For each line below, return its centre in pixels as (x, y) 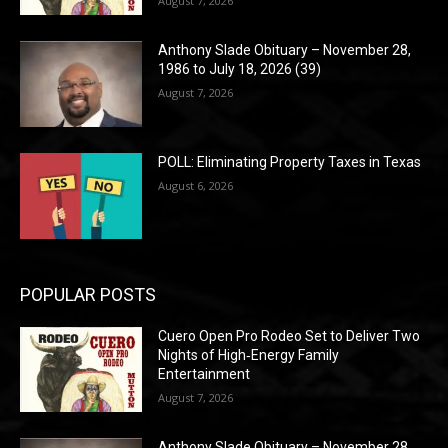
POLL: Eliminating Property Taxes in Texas (290, 162)
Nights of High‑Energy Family (249, 354)
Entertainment (204, 373)
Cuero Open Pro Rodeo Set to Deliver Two (289, 335)
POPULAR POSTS (88, 294)
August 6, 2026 (196, 186)
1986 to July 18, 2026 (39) (240, 69)
